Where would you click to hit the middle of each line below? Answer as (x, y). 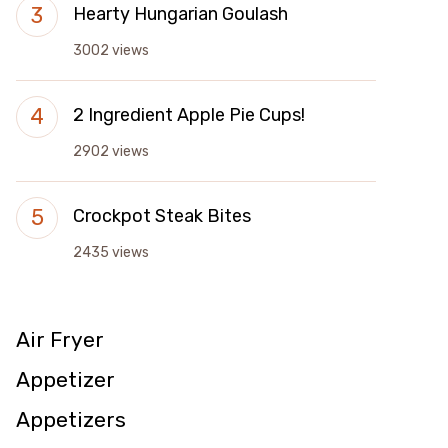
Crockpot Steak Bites (162, 216)
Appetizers (71, 419)
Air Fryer (60, 339)
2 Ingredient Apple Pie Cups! (189, 115)
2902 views (111, 151)
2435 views (111, 252)
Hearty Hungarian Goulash (180, 14)
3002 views (111, 50)
